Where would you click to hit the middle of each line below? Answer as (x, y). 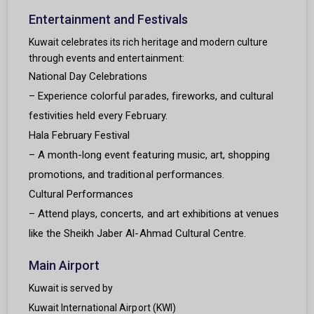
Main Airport (64, 266)
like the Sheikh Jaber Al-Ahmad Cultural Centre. (137, 234)
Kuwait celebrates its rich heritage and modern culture (149, 42)
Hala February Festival (80, 136)
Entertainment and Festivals (109, 20)
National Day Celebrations (88, 77)
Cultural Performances (81, 194)
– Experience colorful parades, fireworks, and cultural (151, 96)
